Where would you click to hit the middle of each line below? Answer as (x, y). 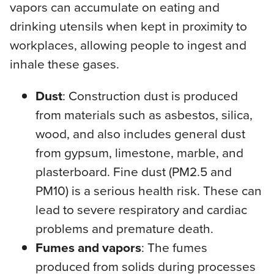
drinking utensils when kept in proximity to (128, 26)
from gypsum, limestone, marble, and (139, 153)
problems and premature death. (124, 228)
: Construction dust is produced (150, 96)
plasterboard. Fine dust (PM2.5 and (133, 172)
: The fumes (174, 247)
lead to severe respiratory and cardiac (141, 209)
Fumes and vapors (88, 248)
